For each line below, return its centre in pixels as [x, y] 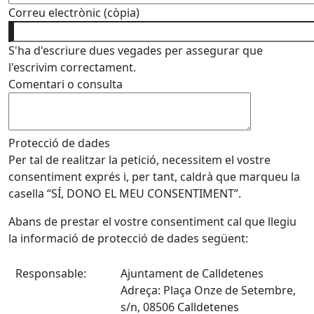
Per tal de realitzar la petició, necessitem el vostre [139, 160]
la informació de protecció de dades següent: [128, 238]
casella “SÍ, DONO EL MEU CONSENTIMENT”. [125, 193]
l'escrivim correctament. [72, 67]
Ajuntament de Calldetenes [192, 273]
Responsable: [52, 273]
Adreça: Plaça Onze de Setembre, [208, 290]
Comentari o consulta [66, 84]
